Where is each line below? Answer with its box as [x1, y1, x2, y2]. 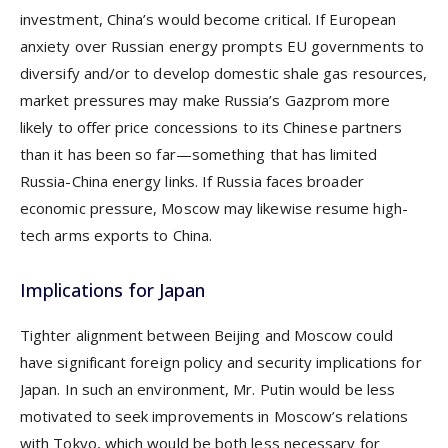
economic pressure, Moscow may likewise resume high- [20, 198, 408, 219]
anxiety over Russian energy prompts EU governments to [20, 36, 424, 57]
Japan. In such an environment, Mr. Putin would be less [20, 379, 396, 400]
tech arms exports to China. [20, 225, 213, 246]
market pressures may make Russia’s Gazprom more [20, 90, 391, 111]
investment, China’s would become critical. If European [20, 9, 397, 30]
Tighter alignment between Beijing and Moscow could [20, 325, 393, 346]
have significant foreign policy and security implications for [20, 352, 422, 373]
